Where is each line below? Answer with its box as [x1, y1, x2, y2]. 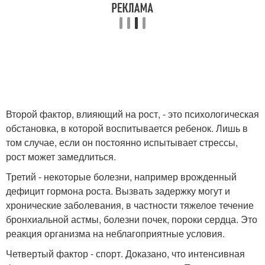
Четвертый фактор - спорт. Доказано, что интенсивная [6, 247, 245, 261]
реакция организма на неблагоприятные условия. [6, 227, 225, 241]
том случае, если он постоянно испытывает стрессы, [6, 135, 238, 150]
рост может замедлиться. [6, 150, 116, 164]
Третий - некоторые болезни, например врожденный [6, 170, 237, 184]
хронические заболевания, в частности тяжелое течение [6, 198, 254, 212]
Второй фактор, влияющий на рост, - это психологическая [6, 107, 259, 121]
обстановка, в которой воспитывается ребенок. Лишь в [6, 121, 248, 135]
